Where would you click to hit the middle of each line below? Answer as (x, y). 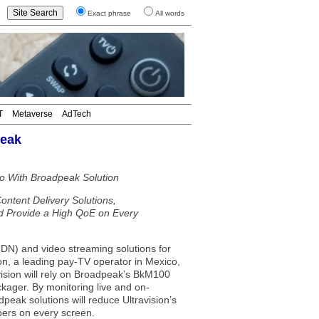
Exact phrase (109, 13)
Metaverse (32, 114)
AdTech (77, 114)
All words (170, 13)
